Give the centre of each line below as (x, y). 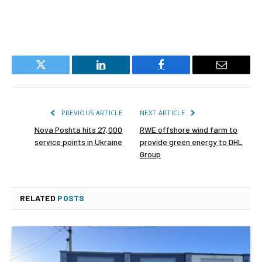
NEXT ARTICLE (163, 113)
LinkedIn (119, 73)
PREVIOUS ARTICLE (91, 113)
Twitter (55, 73)
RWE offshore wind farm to (189, 130)
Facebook (181, 73)
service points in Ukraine (78, 142)
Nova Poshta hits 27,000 (78, 130)
